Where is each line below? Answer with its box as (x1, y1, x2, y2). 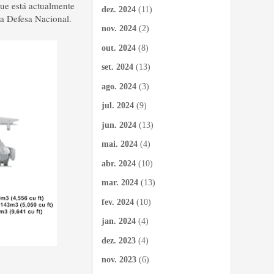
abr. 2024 (102, 158, 136, 168)
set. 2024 (102, 62, 133, 72)
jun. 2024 (102, 120, 136, 130)
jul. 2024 (102, 101, 134, 110)
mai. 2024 (102, 139, 138, 149)
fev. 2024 (102, 197, 134, 207)
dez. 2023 (102, 235, 136, 245)
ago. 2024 (102, 81, 136, 91)
